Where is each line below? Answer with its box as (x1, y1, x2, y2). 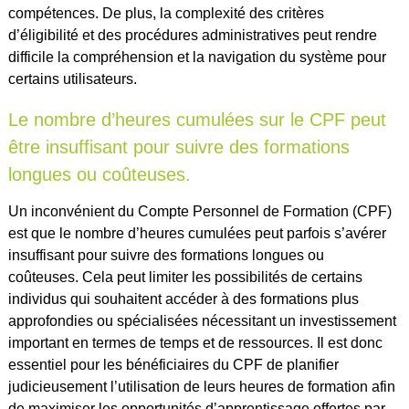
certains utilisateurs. (7, 71, 137, 88)
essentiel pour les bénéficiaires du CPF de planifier (7, 357, 339, 373)
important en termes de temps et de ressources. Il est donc (7, 335, 383, 351)
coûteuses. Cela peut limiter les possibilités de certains (7, 269, 362, 286)
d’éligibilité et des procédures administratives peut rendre (7, 27, 377, 44)
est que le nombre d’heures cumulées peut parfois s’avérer (7, 225, 386, 242)
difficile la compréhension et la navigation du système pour (7, 49, 386, 66)
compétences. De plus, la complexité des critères (7, 5, 324, 22)
